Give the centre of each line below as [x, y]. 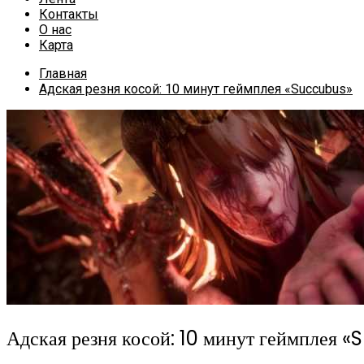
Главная [63, 74]
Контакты [69, 14]
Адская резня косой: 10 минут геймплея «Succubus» [196, 89]
